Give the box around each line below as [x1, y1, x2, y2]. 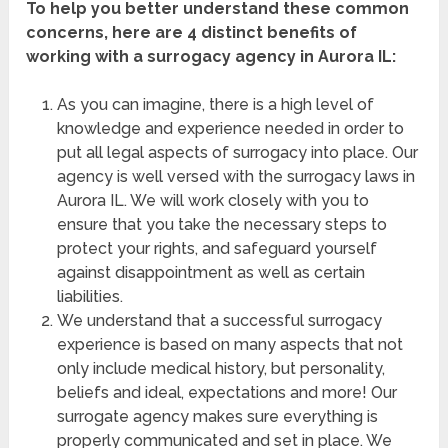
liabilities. [56, 287, 123, 307]
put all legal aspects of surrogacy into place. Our [56, 143, 418, 163]
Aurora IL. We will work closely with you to [56, 191, 369, 211]
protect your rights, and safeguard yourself [56, 239, 377, 259]
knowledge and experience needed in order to [56, 119, 404, 139]
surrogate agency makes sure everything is [56, 407, 378, 427]
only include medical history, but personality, [56, 359, 385, 379]
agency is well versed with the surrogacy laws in [56, 167, 415, 187]
